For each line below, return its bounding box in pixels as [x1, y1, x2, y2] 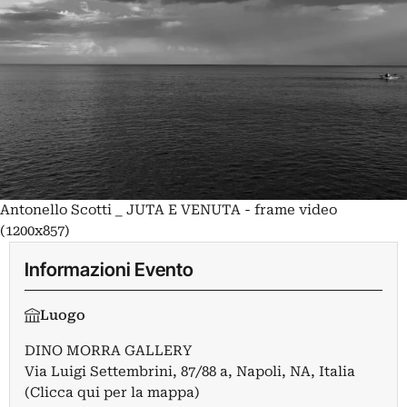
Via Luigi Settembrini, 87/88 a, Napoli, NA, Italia [25, 362, 355, 380]
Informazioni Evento [25, 257, 194, 281]
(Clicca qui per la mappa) [25, 383, 200, 401]
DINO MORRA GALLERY [25, 342, 192, 359]
